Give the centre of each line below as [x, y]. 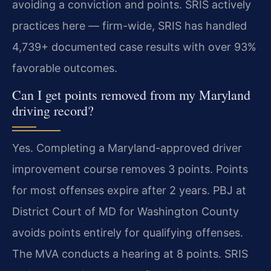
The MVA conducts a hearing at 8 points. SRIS [130, 254]
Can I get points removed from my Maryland [131, 95]
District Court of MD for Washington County [126, 212]
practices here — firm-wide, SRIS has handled [129, 25]
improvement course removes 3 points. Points [130, 169]
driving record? [53, 111]
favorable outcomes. [65, 68]
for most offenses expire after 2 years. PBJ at [129, 191]
